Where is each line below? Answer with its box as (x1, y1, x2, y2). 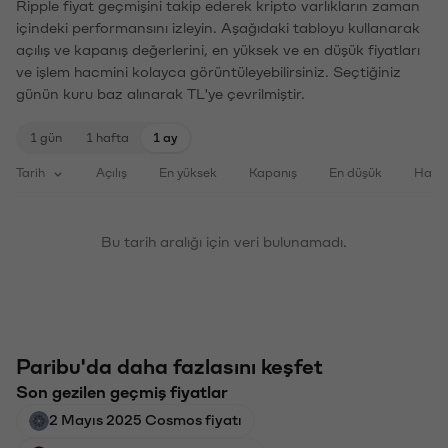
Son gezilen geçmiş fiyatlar (16, 382, 228, 399)
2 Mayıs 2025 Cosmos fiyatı (49, 411, 242, 426)
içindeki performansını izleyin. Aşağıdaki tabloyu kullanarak (16, 19, 420, 34)
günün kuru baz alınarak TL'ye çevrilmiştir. (16, 85, 305, 100)
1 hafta (86, 130, 129, 142)
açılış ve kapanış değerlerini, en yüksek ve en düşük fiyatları (16, 41, 420, 56)
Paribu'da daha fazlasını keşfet (16, 355, 323, 376)
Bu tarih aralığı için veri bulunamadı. (101, 233, 347, 248)
